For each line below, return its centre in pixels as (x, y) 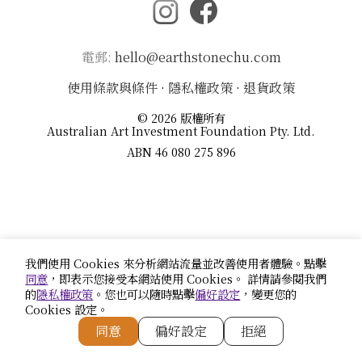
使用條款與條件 (112, 87)
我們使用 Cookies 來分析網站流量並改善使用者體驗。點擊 (176, 263)
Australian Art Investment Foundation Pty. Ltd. (181, 130)
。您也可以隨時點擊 (144, 294)
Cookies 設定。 (67, 309)
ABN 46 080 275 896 (181, 151)
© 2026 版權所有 (181, 117)
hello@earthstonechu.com (198, 57)
